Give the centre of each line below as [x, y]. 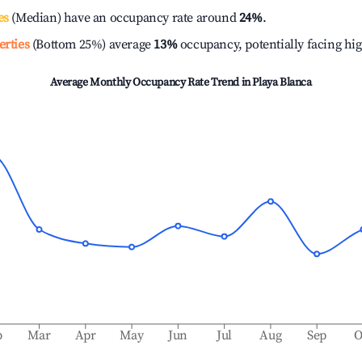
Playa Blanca [282, 82]
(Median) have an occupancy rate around [124, 18]
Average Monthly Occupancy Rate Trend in [152, 82]
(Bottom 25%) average [90, 44]
